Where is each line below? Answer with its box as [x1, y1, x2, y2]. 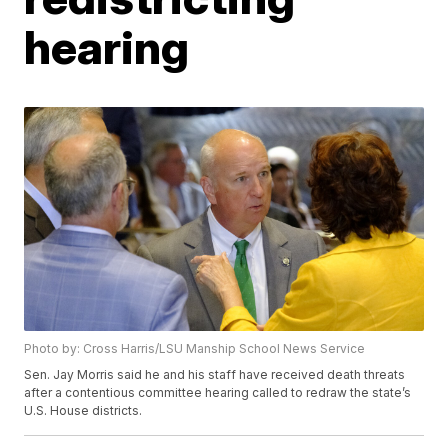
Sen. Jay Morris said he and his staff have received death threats [24, 367, 406, 383]
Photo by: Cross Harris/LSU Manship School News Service [24, 341, 366, 357]
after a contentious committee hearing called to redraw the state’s [24, 385, 412, 401]
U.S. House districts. [24, 403, 143, 419]
